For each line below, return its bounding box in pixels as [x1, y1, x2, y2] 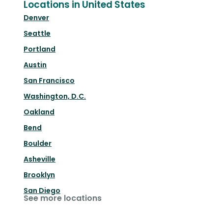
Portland [24, 44, 55, 55]
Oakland [24, 107, 55, 117]
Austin [24, 60, 47, 70]
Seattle [24, 28, 51, 39]
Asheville [24, 154, 55, 165]
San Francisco [24, 76, 75, 86]
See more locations [24, 192, 102, 204]
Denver [24, 13, 49, 23]
